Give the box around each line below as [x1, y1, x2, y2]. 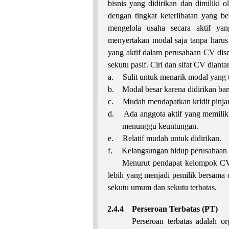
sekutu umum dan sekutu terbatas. [108, 182, 217, 192]
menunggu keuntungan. [122, 121, 199, 130]
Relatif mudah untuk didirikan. [123, 133, 221, 143]
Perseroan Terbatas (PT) [132, 204, 218, 213]
